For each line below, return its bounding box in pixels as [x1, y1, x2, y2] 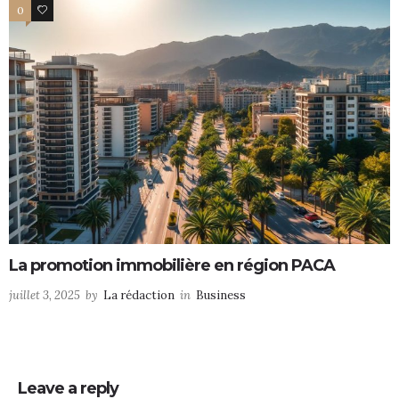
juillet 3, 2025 [9, 287, 80, 303]
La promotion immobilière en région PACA [9, 255, 335, 275]
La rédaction [103, 287, 175, 303]
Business [196, 287, 246, 303]
